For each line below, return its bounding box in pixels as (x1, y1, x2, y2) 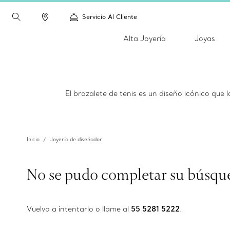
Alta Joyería (123, 34, 166, 43)
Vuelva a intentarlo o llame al (27, 204, 131, 214)
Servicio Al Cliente (82, 13, 137, 21)
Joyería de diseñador (50, 136, 102, 143)
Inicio (27, 136, 40, 143)
